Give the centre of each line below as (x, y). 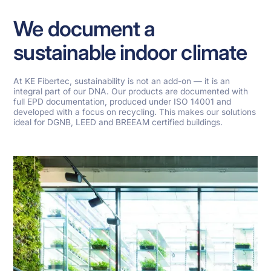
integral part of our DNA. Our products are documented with (131, 91)
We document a (84, 28)
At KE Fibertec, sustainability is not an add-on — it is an (122, 81)
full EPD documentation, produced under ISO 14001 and (122, 101)
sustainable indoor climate (130, 52)
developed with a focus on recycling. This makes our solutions (135, 112)
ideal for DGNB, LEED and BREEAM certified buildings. (118, 122)
